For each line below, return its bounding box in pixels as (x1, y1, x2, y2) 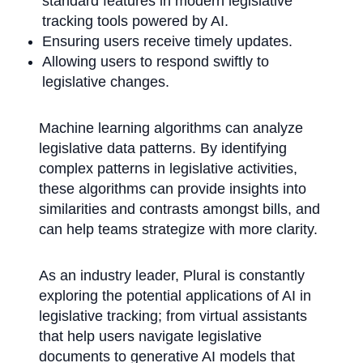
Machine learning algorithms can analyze (39, 120, 303, 137)
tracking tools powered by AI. (42, 13, 228, 30)
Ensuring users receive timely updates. (42, 33, 293, 50)
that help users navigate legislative (39, 328, 262, 345)
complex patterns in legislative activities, (39, 160, 297, 177)
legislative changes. (42, 74, 169, 91)
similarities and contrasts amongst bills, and (39, 201, 320, 218)
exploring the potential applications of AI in (39, 288, 311, 305)
